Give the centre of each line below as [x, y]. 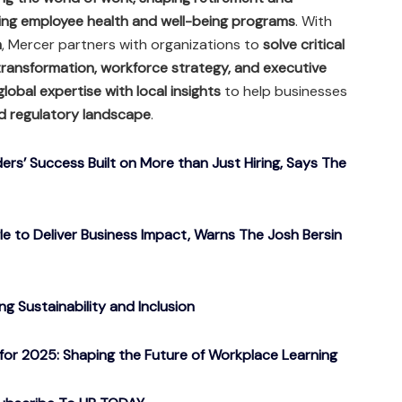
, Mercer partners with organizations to [132, 45]
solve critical [304, 45]
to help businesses [284, 92]
